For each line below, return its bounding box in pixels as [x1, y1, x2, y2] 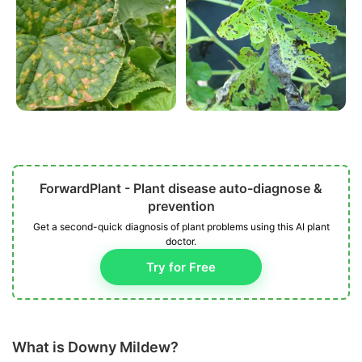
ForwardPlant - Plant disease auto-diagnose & [40, 180, 322, 197]
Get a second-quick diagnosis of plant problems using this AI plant [32, 221, 330, 234]
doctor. [166, 235, 196, 248]
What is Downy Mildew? [12, 339, 179, 356]
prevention [147, 198, 215, 215]
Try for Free [146, 259, 216, 276]
